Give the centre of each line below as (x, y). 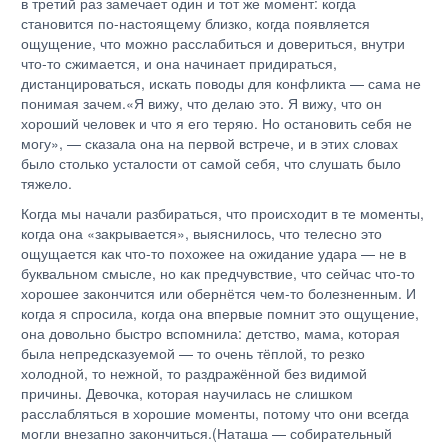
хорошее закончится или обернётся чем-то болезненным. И (218, 293)
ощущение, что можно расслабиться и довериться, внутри (213, 43)
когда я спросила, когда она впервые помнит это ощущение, (220, 313)
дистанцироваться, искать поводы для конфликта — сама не (221, 83)
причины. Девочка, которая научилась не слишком (187, 393)
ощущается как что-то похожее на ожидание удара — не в (213, 253)
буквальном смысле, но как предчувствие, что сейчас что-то (218, 273)
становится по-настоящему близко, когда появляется (195, 23)
